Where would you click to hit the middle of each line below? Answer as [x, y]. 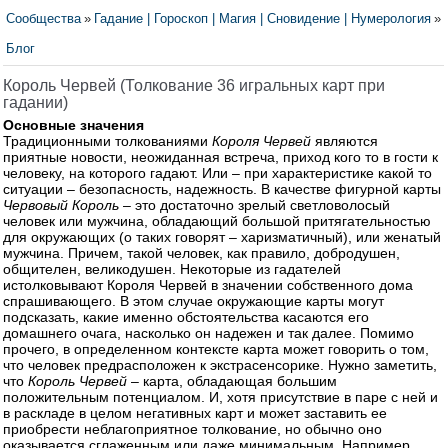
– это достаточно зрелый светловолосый [254, 205]
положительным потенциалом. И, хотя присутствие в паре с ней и [220, 397]
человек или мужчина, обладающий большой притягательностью [217, 221]
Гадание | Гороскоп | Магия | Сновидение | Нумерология [262, 18]
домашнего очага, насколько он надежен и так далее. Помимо [208, 333]
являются [344, 141]
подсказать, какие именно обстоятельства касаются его [186, 317]
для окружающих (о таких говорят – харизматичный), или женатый [222, 237]
